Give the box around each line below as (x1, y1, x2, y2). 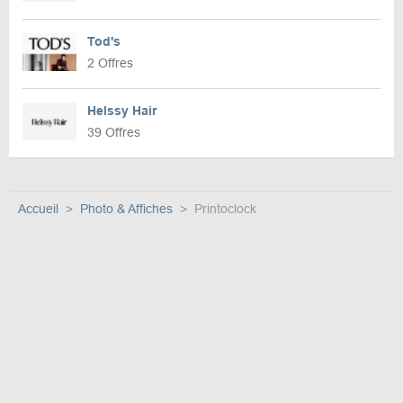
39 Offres (87, 125, 140, 140)
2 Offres (87, 56, 133, 71)
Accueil (18, 201, 58, 217)
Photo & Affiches (80, 201, 173, 217)
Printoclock (194, 201, 256, 217)
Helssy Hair (87, 103, 157, 119)
